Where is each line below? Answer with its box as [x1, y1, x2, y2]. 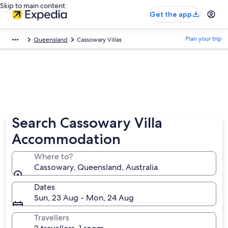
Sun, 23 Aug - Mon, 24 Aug [34, 192, 134, 203]
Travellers [34, 212, 70, 223]
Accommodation [12, 130, 121, 148]
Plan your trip [185, 35, 222, 43]
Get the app [150, 10, 192, 19]
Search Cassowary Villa [12, 114, 163, 131]
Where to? [34, 151, 73, 162]
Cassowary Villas [77, 36, 122, 44]
